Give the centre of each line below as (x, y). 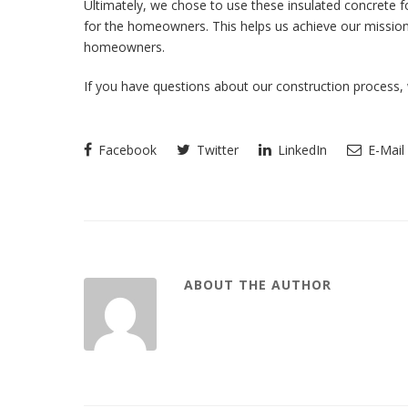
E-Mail (384, 150)
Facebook (126, 150)
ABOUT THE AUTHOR (258, 285)
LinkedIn (301, 150)
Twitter (216, 150)
